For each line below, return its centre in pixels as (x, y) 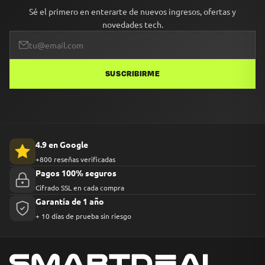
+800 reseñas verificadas (75, 159)
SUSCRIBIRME (132, 74)
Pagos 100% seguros (76, 172)
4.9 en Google (62, 144)
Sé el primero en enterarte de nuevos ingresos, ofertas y (132, 11)
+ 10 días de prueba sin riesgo (83, 216)
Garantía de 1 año (70, 201)
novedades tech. (132, 24)
